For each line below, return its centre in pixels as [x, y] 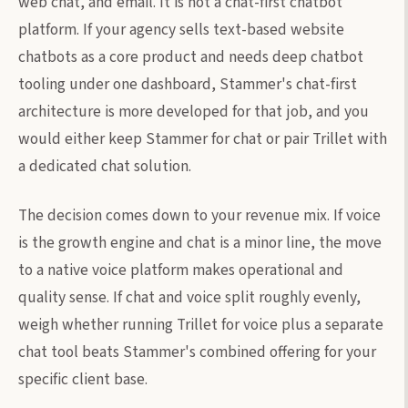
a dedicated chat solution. [105, 166]
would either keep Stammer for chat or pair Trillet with [203, 138]
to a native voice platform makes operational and [181, 270]
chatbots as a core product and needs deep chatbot [191, 56]
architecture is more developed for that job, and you [194, 111]
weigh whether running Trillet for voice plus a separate [201, 324]
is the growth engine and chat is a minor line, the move [200, 242]
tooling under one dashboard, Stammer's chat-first [188, 84]
